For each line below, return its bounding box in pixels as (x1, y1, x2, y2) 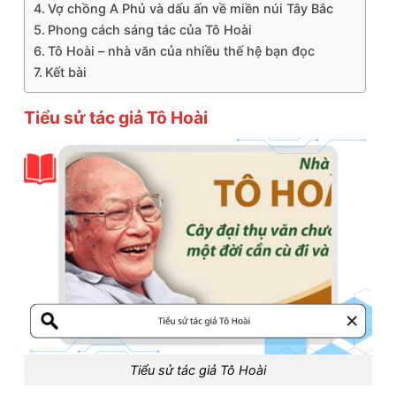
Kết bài (44, 65, 87, 80)
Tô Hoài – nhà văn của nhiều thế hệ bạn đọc (47, 43, 315, 59)
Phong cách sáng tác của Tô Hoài (47, 22, 252, 38)
